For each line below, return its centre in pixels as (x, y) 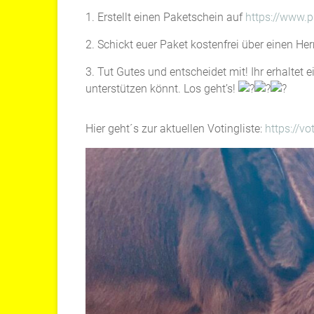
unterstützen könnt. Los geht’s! (162, 88)
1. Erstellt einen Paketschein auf (165, 17)
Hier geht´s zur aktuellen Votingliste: (175, 128)
